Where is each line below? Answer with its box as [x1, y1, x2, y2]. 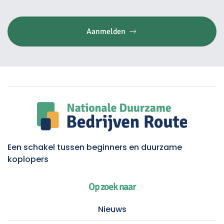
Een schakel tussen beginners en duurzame [7, 141, 182, 153]
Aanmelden [86, 26, 125, 37]
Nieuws [97, 203, 126, 215]
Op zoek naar [88, 181, 135, 193]
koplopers [7, 153, 48, 165]
